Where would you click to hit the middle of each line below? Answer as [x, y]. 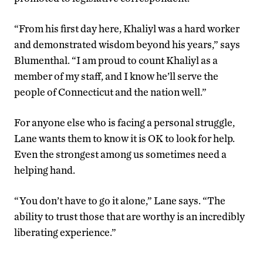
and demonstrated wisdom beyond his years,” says [127, 45]
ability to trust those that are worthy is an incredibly [129, 217]
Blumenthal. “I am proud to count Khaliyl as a [116, 60]
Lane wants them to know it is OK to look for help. [124, 139]
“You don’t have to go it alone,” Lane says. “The [120, 201]
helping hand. [45, 170]
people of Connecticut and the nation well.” [110, 92]
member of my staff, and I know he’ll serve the [116, 76]
